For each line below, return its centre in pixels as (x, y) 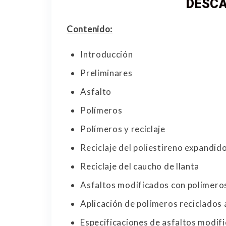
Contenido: (90, 29)
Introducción (107, 54)
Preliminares (106, 73)
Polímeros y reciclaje (123, 129)
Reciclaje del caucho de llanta (140, 166)
